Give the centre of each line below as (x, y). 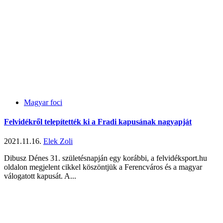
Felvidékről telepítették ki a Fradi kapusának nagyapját (98, 121)
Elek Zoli (58, 141)
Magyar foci (43, 102)
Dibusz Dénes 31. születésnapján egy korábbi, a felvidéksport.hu (106, 158)
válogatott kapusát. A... (40, 176)
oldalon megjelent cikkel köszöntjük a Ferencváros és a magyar (103, 167)
